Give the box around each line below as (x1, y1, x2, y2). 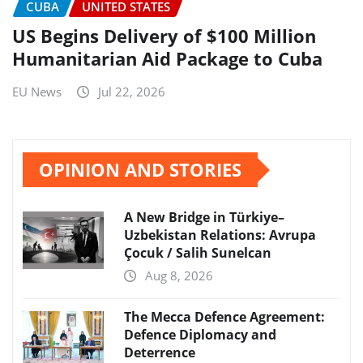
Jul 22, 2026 (98, 83, 165, 100)
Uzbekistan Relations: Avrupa (124, 226, 316, 245)
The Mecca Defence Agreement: (124, 308, 325, 327)
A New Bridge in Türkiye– (124, 208, 284, 227)
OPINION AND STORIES (39, 157, 241, 182)
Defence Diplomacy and (124, 326, 276, 344)
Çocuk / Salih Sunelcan (124, 244, 271, 263)
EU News (12, 83, 62, 100)
